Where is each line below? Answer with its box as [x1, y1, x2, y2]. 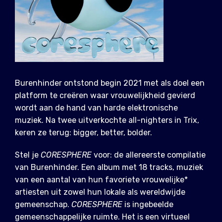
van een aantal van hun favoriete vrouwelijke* [15, 175, 188, 185]
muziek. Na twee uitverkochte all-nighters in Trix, [15, 115, 199, 125]
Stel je [15, 150, 41, 160]
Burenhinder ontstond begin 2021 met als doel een [15, 78, 205, 88]
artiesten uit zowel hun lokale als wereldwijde [15, 187, 185, 197]
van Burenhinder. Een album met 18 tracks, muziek [15, 163, 203, 172]
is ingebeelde [122, 200, 173, 210]
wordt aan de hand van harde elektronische [15, 103, 178, 113]
